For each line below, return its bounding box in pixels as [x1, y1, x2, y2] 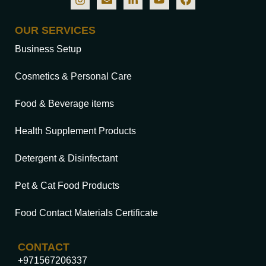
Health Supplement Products [15, 126, 136, 137]
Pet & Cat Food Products [15, 180, 119, 191]
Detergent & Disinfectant [15, 153, 118, 164]
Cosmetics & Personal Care [15, 71, 132, 82]
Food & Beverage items [15, 99, 114, 109]
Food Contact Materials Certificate [15, 208, 158, 218]
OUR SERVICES [15, 24, 96, 37]
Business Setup [15, 44, 81, 55]
